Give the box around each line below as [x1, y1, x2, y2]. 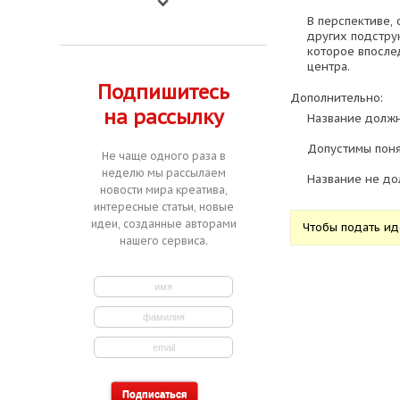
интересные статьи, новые [93, 200, 234, 213]
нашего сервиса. [119, 234, 208, 247]
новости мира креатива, [99, 183, 228, 196]
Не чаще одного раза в [101, 149, 226, 162]
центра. [306, 58, 350, 74]
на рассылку [103, 104, 224, 129]
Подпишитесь [97, 79, 230, 104]
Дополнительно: [289, 89, 383, 105]
